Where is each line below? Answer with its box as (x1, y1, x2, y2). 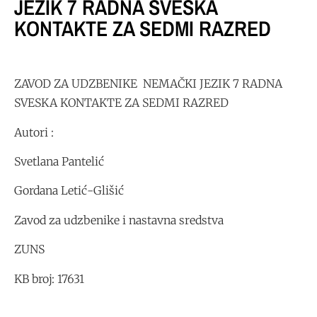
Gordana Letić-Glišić (14, 183, 124, 198)
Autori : (14, 125, 54, 139)
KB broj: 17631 (14, 271, 84, 286)
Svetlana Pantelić (14, 154, 104, 168)
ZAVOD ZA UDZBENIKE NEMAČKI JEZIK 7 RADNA (14, 76, 282, 91)
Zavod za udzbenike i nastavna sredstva (14, 212, 224, 227)
